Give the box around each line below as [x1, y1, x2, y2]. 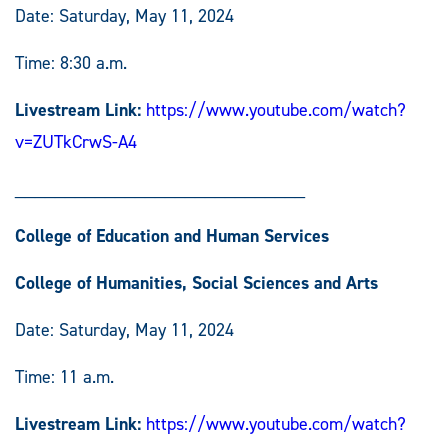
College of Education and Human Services [15, 224, 329, 249]
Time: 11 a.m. [15, 365, 114, 390]
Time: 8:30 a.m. [15, 51, 127, 76]
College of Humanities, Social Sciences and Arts [15, 271, 378, 296]
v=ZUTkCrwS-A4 [15, 130, 137, 155]
